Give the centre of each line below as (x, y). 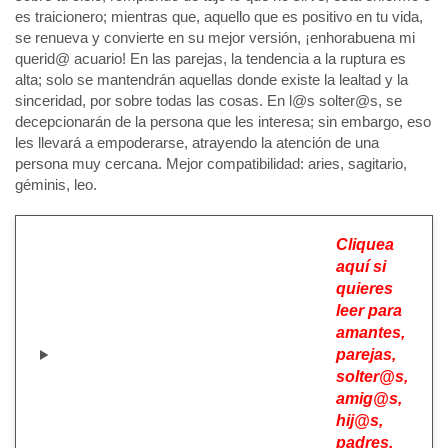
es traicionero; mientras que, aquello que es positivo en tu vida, (219, 16)
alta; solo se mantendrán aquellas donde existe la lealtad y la (211, 79)
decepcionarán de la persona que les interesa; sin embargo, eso (223, 121)
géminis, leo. (56, 184)
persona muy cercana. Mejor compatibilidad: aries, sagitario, (211, 163)
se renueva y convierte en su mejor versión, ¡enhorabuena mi (215, 37)
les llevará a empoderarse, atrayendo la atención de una (197, 142)
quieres (364, 288)
